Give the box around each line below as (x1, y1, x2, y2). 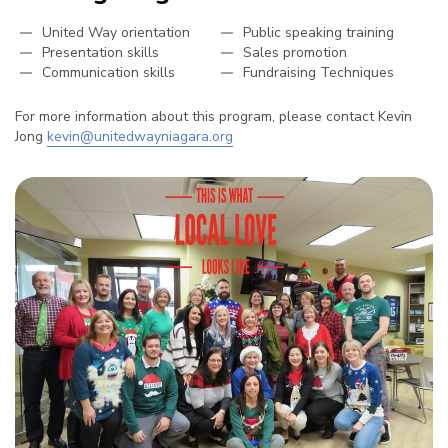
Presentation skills (42, 43, 159, 63)
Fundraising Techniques (242, 63, 394, 83)
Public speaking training (242, 23, 394, 43)
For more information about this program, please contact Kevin (15, 107, 412, 127)
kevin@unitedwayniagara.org (47, 127, 233, 147)
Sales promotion (242, 43, 347, 63)
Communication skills (42, 63, 175, 83)
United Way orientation (42, 23, 190, 43)
